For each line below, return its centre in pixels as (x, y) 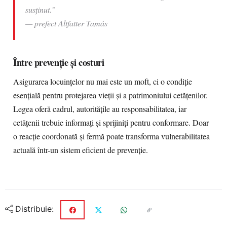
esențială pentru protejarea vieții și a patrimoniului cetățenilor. (110, 95)
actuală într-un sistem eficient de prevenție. (81, 150)
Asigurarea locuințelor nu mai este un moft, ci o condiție (103, 82)
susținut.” (41, 9)
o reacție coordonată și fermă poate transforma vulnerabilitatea (111, 136)
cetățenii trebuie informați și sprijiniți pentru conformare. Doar (111, 123)
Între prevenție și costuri (59, 62)
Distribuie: (34, 209)
